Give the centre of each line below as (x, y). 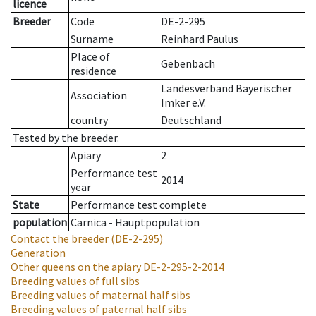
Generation (38, 253)
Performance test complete (139, 205)
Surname (92, 39)
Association (99, 96)
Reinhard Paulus (200, 39)
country (89, 120)
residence (93, 71)
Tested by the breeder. (66, 138)
